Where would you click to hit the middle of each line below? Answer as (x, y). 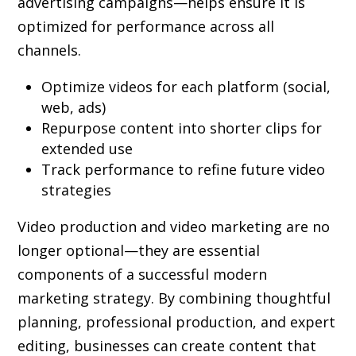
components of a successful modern (143, 274)
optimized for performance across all (146, 26)
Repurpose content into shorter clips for (182, 128)
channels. (50, 50)
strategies (77, 190)
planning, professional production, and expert (177, 321)
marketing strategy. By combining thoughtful (174, 298)
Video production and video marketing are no (174, 226)
